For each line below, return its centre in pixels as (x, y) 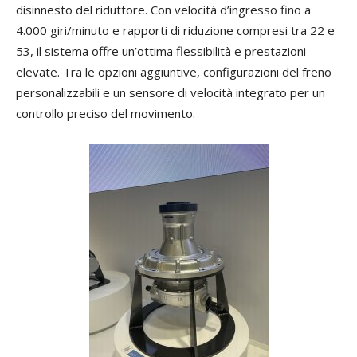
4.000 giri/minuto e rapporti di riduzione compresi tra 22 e (175, 30)
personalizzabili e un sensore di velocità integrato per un (171, 92)
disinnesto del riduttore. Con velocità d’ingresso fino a (163, 10)
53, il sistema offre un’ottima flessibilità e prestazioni (161, 51)
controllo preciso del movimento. (106, 113)
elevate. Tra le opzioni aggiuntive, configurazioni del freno (174, 72)
